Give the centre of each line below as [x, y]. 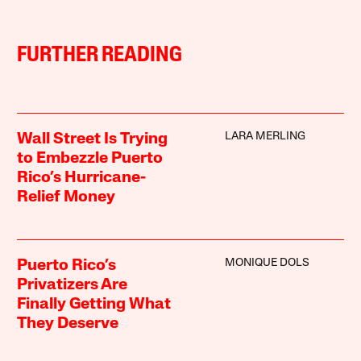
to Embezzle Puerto [90, 158]
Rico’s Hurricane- [82, 178]
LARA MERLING [265, 136]
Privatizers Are [73, 285]
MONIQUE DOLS [267, 263]
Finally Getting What [94, 304]
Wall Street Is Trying [93, 139]
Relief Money [66, 197]
